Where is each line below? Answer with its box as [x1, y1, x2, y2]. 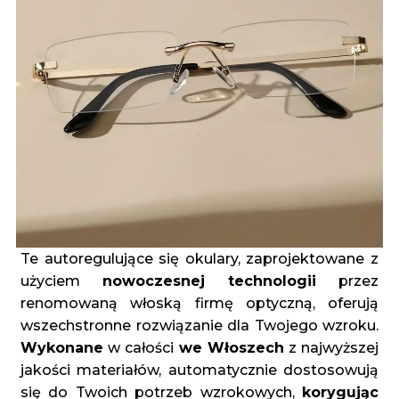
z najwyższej [283, 339, 379, 356]
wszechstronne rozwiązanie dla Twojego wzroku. [20, 317, 379, 334]
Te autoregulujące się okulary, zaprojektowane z [20, 250, 379, 267]
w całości [103, 339, 179, 356]
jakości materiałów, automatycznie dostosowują [20, 362, 379, 379]
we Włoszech [178, 339, 284, 356]
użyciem [20, 273, 102, 289]
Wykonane [20, 339, 103, 356]
